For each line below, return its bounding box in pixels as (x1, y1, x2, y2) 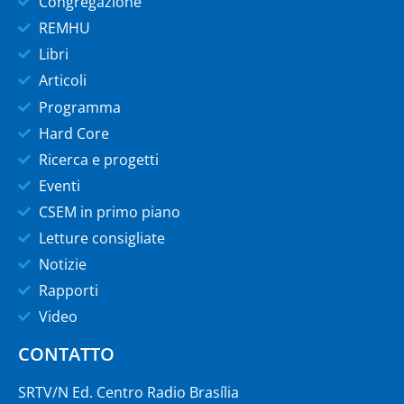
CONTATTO (18, 342, 115, 367)
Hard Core (38, 124, 109, 144)
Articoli (38, 70, 87, 91)
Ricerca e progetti (38, 150, 159, 170)
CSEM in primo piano (38, 202, 180, 223)
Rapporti (38, 280, 98, 301)
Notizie (38, 254, 87, 275)
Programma (38, 97, 121, 118)
